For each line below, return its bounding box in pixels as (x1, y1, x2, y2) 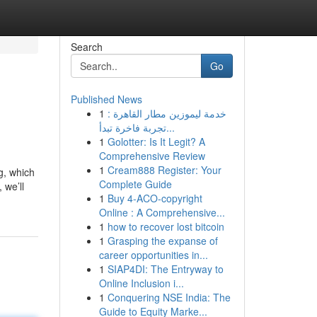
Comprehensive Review (98, 149, 205, 163)
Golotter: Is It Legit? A (107, 134, 205, 149)
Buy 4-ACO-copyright (107, 191, 202, 205)
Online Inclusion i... (98, 276, 184, 290)
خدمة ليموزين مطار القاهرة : (107, 106, 226, 120)
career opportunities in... (98, 248, 208, 262)
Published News (70, 92, 142, 106)
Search (70, 40, 103, 54)
